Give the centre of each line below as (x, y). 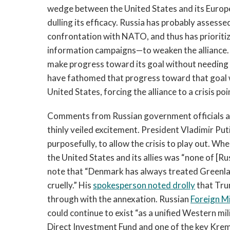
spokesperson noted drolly (144, 185)
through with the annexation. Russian (119, 199)
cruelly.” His (70, 185)
